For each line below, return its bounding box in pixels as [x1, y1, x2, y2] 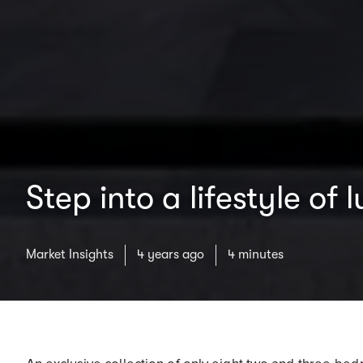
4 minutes [228, 247, 284, 262]
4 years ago [137, 247, 204, 262]
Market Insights [26, 247, 113, 262]
